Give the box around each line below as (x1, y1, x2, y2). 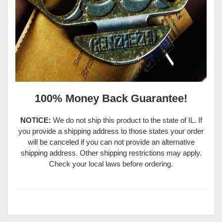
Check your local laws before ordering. (49, 159, 173, 168)
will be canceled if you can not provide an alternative (27, 137, 195, 146)
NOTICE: (20, 115, 51, 124)
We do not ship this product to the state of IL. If (51, 115, 202, 124)
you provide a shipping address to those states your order (18, 126, 204, 135)
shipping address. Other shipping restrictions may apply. (20, 148, 202, 157)
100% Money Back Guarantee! (35, 92, 187, 105)
